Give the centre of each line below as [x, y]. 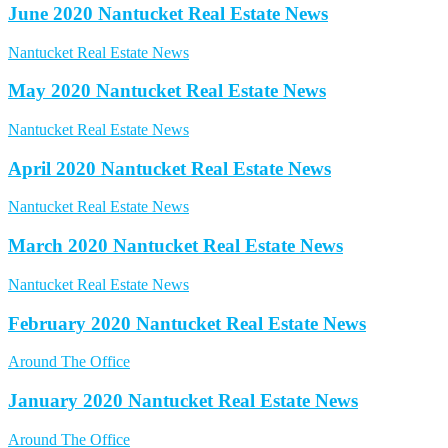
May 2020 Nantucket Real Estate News [167, 91]
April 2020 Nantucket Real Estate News [169, 168]
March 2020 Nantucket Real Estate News [175, 246]
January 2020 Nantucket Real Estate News [183, 400]
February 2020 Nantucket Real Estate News [187, 323]
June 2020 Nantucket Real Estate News [168, 13]
